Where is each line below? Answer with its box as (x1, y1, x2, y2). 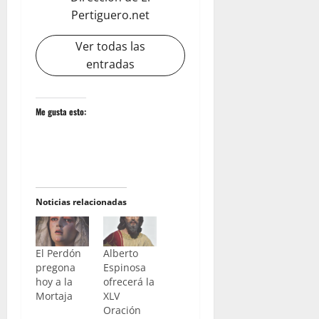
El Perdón (36, 246, 81, 261)
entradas (85, 56, 135, 72)
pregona (36, 261, 75, 275)
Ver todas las (75, 38, 145, 54)
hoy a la (36, 275, 73, 289)
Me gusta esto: (36, 105, 86, 117)
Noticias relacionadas (36, 195, 127, 208)
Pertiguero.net (70, 6, 150, 23)
